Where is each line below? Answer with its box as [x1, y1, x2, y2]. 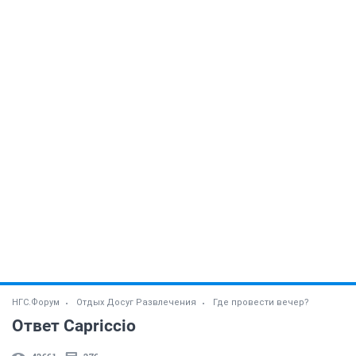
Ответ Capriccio [12, 315, 136, 335]
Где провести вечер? [213, 296, 309, 308]
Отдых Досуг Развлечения [76, 296, 196, 308]
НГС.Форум [12, 296, 60, 308]
